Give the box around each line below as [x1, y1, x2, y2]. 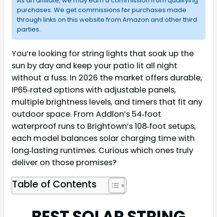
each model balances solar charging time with [12, 133, 195, 144]
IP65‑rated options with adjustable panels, [12, 84, 176, 96]
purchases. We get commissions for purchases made [16, 5, 186, 15]
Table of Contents [12, 177, 96, 191]
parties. [16, 25, 41, 34]
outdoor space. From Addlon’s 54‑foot [12, 108, 161, 120]
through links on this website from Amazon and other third [16, 15, 197, 25]
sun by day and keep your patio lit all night [12, 60, 177, 72]
